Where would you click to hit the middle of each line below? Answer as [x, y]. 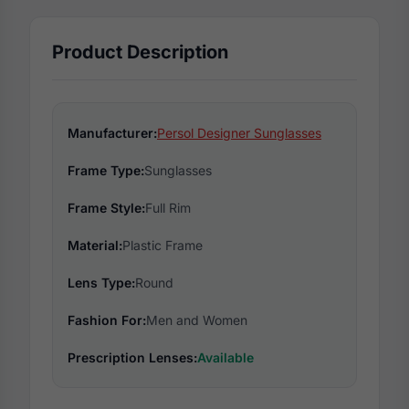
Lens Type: [101, 282]
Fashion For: [107, 320]
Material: [95, 245]
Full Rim [168, 207]
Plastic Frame [163, 245]
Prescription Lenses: [132, 357]
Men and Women [197, 320]
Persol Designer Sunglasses [239, 132]
